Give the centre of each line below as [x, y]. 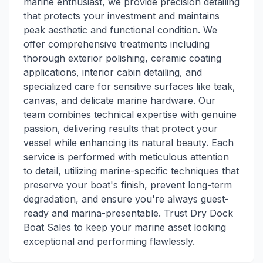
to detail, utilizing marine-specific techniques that [131, 171]
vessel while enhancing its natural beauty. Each [129, 143]
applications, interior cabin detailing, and [113, 72]
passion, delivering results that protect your [121, 129]
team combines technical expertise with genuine [130, 114]
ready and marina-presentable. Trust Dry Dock [128, 213]
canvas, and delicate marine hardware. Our [119, 100]
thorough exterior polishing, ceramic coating [122, 58]
